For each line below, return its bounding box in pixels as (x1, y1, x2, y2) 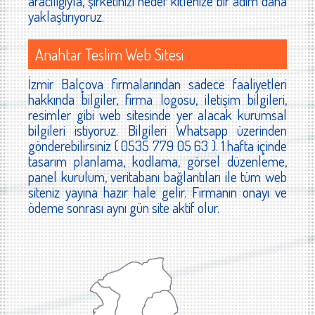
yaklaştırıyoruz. (28, 7, 104, 26)
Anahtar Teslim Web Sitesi (35, 44, 184, 65)
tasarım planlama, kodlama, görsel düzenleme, (28, 152, 287, 171)
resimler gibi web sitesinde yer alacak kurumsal (28, 105, 287, 124)
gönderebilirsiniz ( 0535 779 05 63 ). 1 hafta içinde (28, 136, 287, 155)
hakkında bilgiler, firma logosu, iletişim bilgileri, (28, 90, 287, 109)
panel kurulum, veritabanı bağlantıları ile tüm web (28, 167, 287, 186)
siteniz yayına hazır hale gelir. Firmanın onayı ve (28, 183, 287, 202)
